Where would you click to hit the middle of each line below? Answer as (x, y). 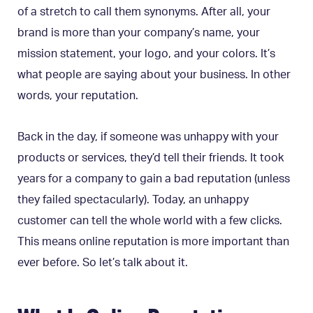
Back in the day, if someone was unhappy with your (148, 137)
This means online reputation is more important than (153, 241)
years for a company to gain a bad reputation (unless (154, 179)
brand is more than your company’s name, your (139, 32)
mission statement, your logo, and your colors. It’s (146, 53)
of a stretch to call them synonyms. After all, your (144, 12)
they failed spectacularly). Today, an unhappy (133, 199)
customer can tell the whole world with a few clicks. (150, 220)
